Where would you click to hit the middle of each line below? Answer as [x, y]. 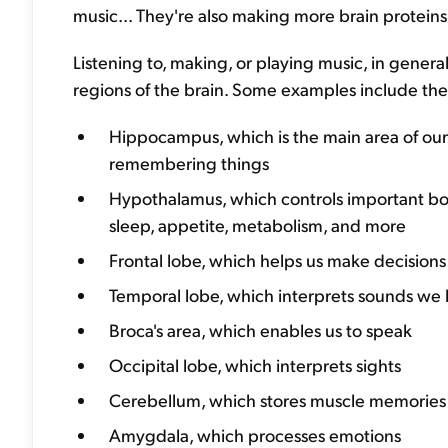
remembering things [189, 162]
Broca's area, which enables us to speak [260, 329]
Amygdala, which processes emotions [255, 434]
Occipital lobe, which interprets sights [255, 364]
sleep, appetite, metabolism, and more [257, 224]
